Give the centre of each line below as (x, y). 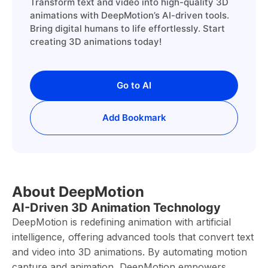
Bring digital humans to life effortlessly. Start (127, 28)
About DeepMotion (78, 192)
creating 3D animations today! (96, 42)
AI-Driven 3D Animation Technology (116, 208)
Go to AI (134, 85)
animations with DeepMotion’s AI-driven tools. (130, 15)
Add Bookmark (134, 118)
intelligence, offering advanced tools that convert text (133, 237)
